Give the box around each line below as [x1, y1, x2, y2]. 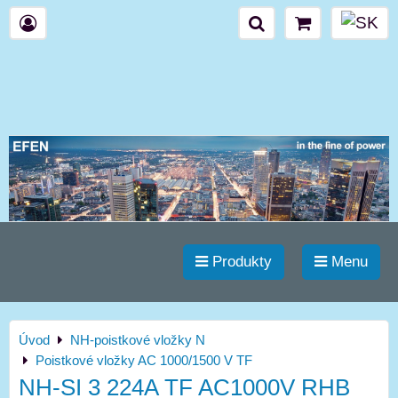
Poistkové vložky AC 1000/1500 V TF [36, 353, 252, 369]
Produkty [208, 253, 272, 271]
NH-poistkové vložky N [70, 332, 205, 348]
